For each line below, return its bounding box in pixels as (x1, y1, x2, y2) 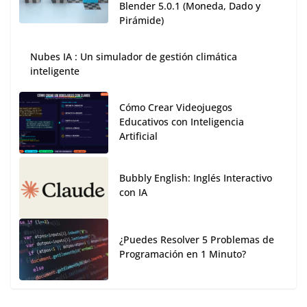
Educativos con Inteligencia (119, 115, 244, 129)
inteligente (30, 64, 79, 78)
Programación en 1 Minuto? (119, 247, 246, 261)
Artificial (119, 130, 158, 143)
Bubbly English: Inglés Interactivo (119, 171, 272, 185)
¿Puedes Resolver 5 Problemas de (119, 233, 274, 247)
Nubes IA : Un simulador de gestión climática (30, 50, 237, 64)
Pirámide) (119, 14, 164, 27)
